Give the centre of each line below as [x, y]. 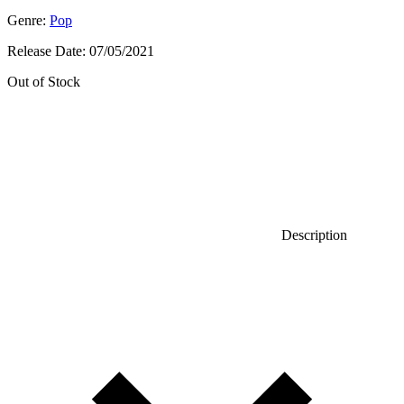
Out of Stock [44, 81]
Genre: [28, 20]
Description [312, 234]
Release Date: [48, 50]
